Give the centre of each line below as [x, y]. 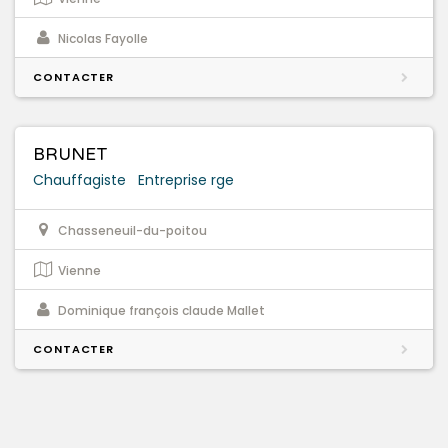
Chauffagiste [79, 180]
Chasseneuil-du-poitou [132, 231]
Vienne [79, 271]
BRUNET [70, 155]
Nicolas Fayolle [103, 39]
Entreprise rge [186, 180]
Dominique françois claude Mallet [161, 311]
